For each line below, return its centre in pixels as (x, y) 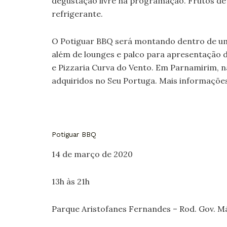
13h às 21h (71, 182)
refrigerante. (77, 14)
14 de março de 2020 (92, 154)
